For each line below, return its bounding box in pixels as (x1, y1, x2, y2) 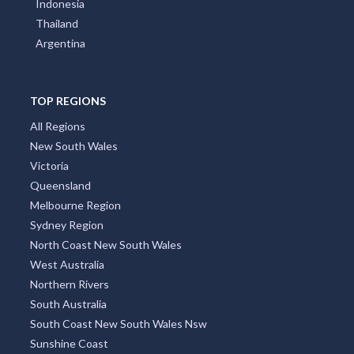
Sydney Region (29, 217, 104, 232)
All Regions (29, 119, 85, 133)
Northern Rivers (29, 277, 109, 291)
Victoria (29, 158, 69, 172)
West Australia (29, 257, 104, 271)
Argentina (36, 36, 85, 50)
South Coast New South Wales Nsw (29, 316, 207, 330)
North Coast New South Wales (29, 237, 182, 251)
